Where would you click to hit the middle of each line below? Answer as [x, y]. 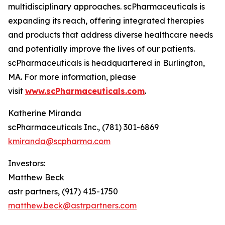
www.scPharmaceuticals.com [85, 91]
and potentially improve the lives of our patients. [101, 49]
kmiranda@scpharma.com [59, 141]
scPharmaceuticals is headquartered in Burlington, [106, 63]
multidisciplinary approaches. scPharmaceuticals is [106, 7]
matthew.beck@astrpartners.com [72, 205]
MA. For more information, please [72, 77]
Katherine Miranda [45, 113]
